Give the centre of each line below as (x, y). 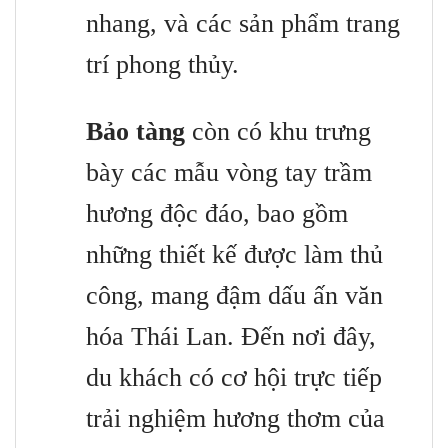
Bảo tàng (135, 131)
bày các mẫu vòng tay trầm (229, 172)
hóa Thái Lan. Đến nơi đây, (231, 336)
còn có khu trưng (278, 131)
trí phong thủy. (162, 64)
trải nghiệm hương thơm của (235, 418)
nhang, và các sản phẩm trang (243, 23)
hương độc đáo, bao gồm (217, 213)
